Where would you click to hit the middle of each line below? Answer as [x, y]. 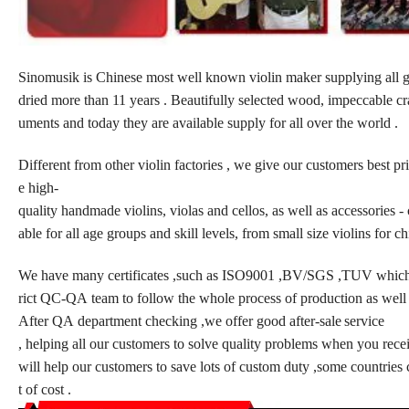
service [364, 320]
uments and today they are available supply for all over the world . [208, 122]
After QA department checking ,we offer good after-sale [180, 320]
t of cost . [47, 389]
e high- [38, 187]
